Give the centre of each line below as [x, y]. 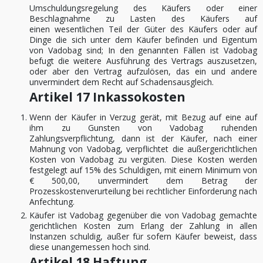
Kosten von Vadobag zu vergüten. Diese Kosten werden [143, 159]
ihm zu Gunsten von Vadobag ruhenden [143, 128]
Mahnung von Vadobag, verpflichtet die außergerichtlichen [143, 149]
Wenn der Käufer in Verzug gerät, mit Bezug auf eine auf [143, 117]
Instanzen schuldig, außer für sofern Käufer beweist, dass [143, 236]
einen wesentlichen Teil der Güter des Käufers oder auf [143, 29]
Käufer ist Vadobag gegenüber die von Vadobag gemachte [143, 215]
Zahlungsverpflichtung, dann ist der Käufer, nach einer [143, 138]
